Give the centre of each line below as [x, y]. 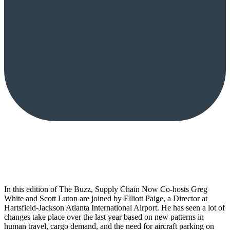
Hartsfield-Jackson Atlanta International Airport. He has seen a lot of [114, 207]
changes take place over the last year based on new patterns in [104, 217]
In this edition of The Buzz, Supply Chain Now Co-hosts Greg [106, 189]
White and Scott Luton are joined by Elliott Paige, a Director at [106, 198]
